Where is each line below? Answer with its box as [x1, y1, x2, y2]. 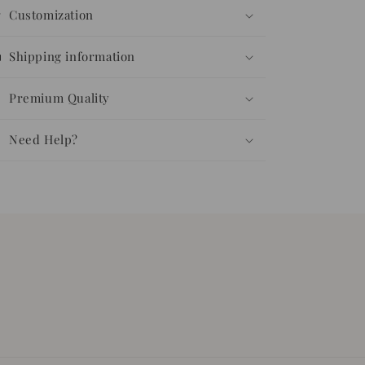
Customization [9, 7, 94, 23]
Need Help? [9, 131, 78, 147]
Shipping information [9, 48, 135, 64]
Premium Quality [9, 90, 110, 106]
